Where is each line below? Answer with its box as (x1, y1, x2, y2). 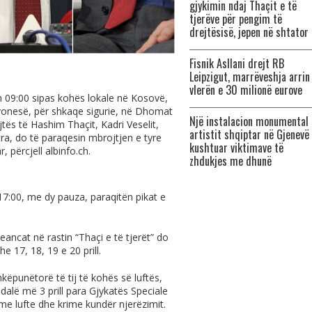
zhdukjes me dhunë (189, 153, 272, 169)
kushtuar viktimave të (189, 139, 283, 156)
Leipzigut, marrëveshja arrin (189, 68, 310, 85)
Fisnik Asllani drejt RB (189, 55, 284, 72)
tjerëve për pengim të (189, 10, 282, 27)
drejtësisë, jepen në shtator (189, 24, 309, 40)
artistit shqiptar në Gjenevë (189, 126, 309, 143)
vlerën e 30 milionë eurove (189, 81, 302, 98)
